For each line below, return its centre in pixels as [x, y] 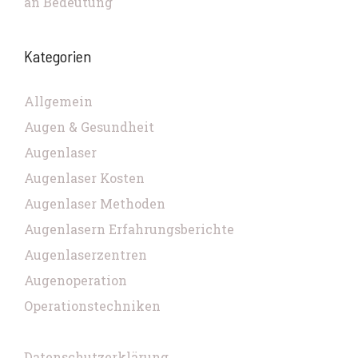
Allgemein [58, 101]
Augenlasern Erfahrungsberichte [129, 229]
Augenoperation [76, 280]
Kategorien [58, 56]
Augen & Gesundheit [89, 127]
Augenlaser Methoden [95, 203]
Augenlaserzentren [86, 255]
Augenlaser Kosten [84, 178]
